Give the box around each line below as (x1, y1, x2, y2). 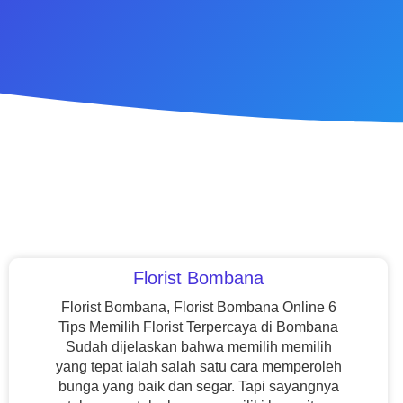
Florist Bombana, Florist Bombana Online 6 (60, 300, 336, 315)
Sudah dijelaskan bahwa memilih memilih (65, 339, 332, 354)
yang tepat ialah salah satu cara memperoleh (55, 359, 342, 374)
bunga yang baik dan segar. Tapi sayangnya (58, 379, 339, 394)
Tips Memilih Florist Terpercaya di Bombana (58, 319, 339, 335)
